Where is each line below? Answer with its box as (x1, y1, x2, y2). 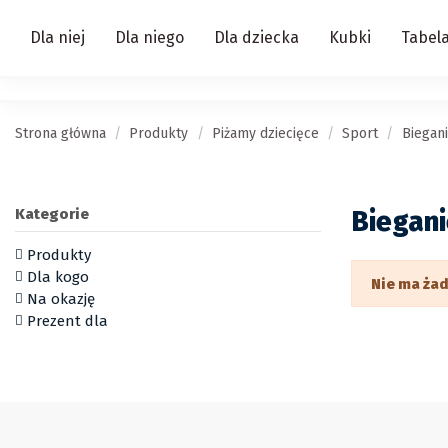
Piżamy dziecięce (211, 125, 319, 142)
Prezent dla (27, 311, 108, 330)
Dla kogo (27, 267, 89, 286)
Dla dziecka (214, 28, 299, 47)
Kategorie (15, 205, 89, 223)
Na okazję (27, 289, 95, 308)
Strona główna (15, 125, 106, 142)
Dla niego (115, 28, 184, 47)
